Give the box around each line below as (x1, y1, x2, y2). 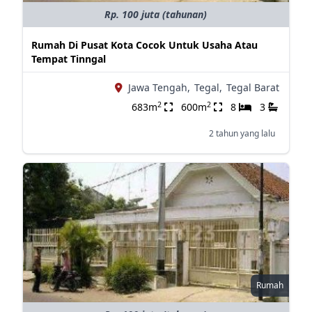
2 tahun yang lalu (208, 127, 275, 139)
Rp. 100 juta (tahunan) (104, 8, 208, 21)
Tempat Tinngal (31, 52, 106, 65)
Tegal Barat (226, 81, 279, 94)
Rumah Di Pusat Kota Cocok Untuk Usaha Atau (31, 38, 258, 52)
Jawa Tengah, (127, 81, 190, 94)
